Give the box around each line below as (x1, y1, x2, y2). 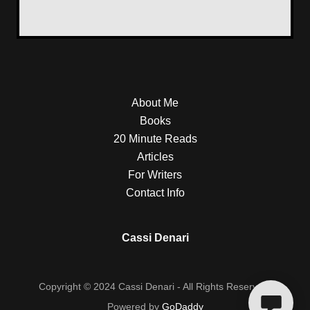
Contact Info (125, 187, 185, 199)
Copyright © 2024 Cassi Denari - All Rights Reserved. (39, 281, 271, 292)
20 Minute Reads (113, 133, 197, 145)
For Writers (128, 169, 182, 181)
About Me (131, 97, 179, 109)
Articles (136, 151, 174, 163)
